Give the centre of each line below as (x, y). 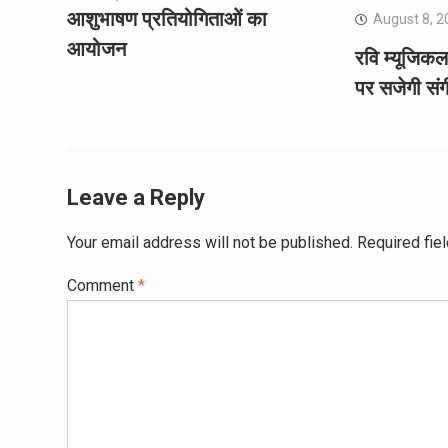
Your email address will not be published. (210, 242)
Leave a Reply (136, 197)
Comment (102, 285)
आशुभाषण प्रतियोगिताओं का (167, 18)
